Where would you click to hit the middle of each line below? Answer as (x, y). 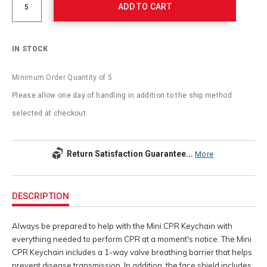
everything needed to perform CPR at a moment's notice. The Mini (132, 239)
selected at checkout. (50, 113)
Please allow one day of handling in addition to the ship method (122, 95)
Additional (28, 180)
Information (30, 191)
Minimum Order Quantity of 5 (62, 77)
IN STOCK (30, 49)
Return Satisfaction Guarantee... (129, 153)
